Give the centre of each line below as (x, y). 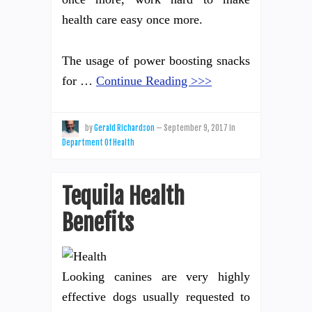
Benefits (98, 223)
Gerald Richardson (124, 128)
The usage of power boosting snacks (156, 60)
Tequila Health (123, 196)
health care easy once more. (132, 19)
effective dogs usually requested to (156, 296)
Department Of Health (98, 142)
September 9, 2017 (196, 128)
